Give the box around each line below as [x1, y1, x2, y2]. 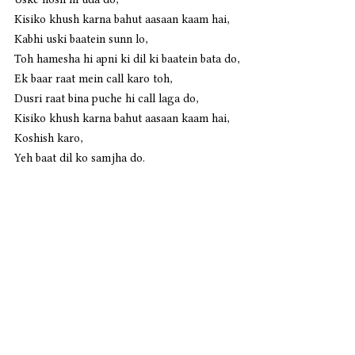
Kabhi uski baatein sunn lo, [14, 32, 147, 46]
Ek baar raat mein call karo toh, [14, 72, 172, 86]
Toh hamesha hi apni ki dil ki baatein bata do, [14, 52, 239, 66]
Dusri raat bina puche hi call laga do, [14, 92, 198, 105]
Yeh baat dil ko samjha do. [14, 151, 148, 165]
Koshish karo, [14, 132, 82, 145]
